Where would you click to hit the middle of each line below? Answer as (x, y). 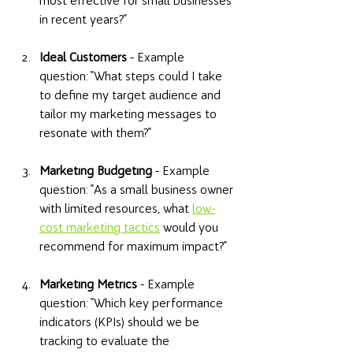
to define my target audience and (132, 95)
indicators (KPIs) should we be (121, 322)
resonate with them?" (97, 133)
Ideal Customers (83, 58)
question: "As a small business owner (138, 190)
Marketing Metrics (88, 284)
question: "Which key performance (133, 303)
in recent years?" (85, 20)
